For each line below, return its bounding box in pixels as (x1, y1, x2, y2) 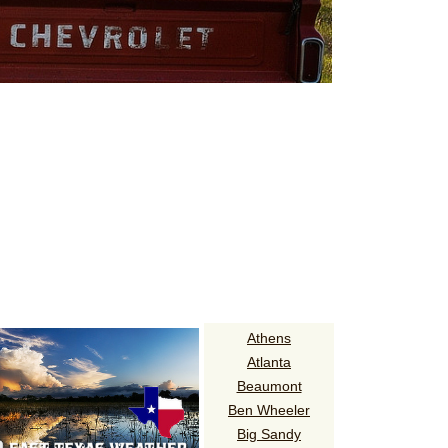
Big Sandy (237, 425, 301, 442)
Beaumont (236, 377, 302, 394)
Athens (247, 329, 291, 346)
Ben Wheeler (228, 401, 310, 418)
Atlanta (247, 353, 291, 370)
